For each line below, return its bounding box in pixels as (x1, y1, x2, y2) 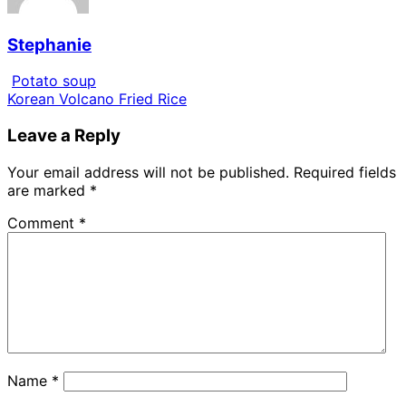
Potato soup (12, 72, 96, 91)
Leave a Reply (7, 125, 121, 147)
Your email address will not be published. (7, 162, 289, 181)
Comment (7, 213, 79, 232)
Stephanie (7, 34, 92, 55)
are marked (7, 180, 90, 199)
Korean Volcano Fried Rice (7, 90, 187, 109)
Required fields (294, 162, 396, 181)
